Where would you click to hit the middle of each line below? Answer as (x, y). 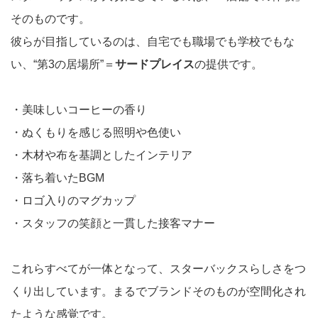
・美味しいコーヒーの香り (79, 110)
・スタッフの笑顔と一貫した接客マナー (113, 224)
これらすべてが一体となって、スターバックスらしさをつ (158, 269)
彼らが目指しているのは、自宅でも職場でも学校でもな (153, 42)
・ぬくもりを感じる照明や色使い (96, 133)
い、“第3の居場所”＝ (63, 65)
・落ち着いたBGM (57, 178)
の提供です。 (229, 65)
